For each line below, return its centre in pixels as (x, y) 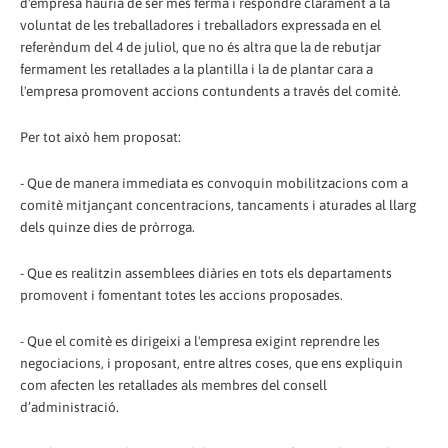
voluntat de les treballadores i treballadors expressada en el (200, 24)
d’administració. (69, 406)
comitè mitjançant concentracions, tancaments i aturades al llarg (218, 204)
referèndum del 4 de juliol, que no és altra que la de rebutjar (200, 46)
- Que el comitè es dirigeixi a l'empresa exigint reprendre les (200, 340)
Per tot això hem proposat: (100, 136)
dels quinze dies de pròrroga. (107, 226)
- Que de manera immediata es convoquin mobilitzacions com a (214, 182)
